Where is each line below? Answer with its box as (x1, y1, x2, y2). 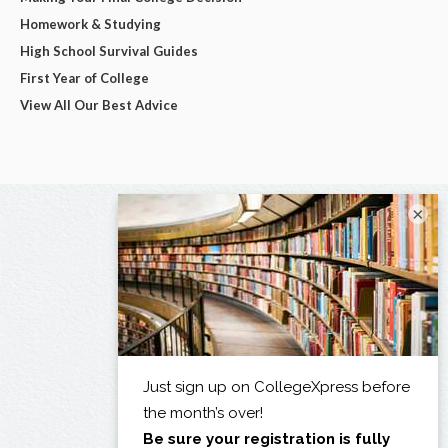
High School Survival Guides (20, 42, 198, 59)
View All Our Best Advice (20, 96, 178, 113)
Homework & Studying (20, 15, 161, 32)
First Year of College (20, 69, 149, 86)
